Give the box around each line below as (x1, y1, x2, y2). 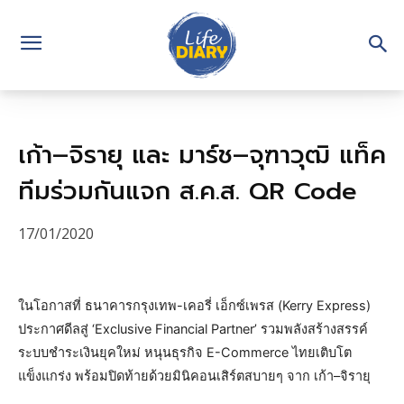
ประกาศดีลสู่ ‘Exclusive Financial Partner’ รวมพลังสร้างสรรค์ (18, 320, 368, 337)
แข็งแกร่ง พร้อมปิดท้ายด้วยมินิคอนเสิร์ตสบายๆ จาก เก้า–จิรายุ (18, 367, 371, 384)
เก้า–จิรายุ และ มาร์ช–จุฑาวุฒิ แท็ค (18, 137, 386, 173)
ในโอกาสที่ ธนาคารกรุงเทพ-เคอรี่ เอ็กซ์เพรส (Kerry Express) (18, 297, 371, 314)
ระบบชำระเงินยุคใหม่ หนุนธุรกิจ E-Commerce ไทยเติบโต (18, 344, 352, 361)
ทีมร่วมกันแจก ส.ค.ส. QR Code (18, 173, 357, 209)
